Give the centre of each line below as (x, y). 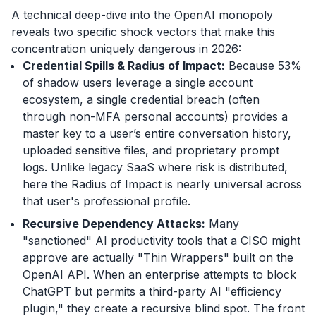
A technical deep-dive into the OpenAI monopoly (142, 14)
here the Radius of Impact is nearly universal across (162, 184)
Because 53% (263, 65)
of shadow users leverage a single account (138, 82)
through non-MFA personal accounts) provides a (155, 116)
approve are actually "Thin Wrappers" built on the (158, 257)
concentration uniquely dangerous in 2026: (126, 48)
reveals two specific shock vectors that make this (143, 31)
